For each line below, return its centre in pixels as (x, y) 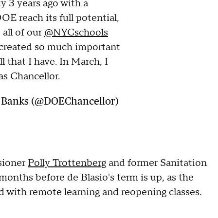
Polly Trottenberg (67, 163)
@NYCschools (76, 32)
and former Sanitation (156, 163)
